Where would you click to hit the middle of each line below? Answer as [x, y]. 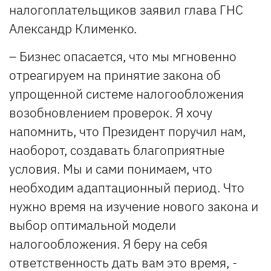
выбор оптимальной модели [93, 225]
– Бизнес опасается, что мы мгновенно [123, 56]
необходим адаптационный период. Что [127, 187]
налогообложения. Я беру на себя [108, 243]
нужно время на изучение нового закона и [134, 206]
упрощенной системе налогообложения [126, 93]
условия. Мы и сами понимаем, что [111, 168]
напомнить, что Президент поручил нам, [127, 131]
